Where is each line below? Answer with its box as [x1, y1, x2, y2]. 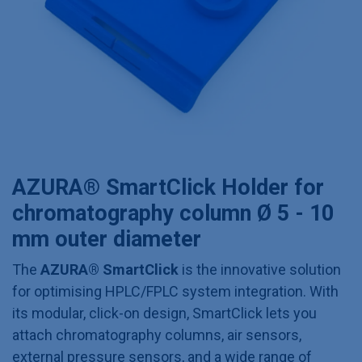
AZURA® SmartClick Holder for [12, 175, 324, 200]
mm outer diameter [12, 226, 201, 252]
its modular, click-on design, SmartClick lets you [12, 305, 317, 322]
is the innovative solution [179, 261, 341, 278]
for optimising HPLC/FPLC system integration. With [12, 283, 339, 300]
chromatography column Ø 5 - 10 [12, 200, 334, 226]
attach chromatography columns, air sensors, [12, 326, 301, 343]
